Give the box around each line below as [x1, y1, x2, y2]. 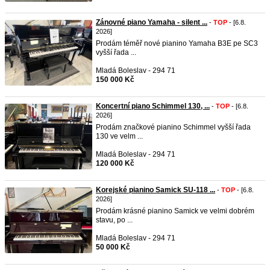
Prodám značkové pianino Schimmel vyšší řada [96, 123, 251, 131]
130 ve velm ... [96, 132, 143, 140]
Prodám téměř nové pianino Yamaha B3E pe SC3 [96, 39, 258, 48]
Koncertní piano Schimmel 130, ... [96, 102, 210, 110]
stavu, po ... [96, 216, 133, 224]
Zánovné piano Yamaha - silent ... [96, 18, 207, 27]
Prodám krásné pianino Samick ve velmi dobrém [96, 207, 254, 215]
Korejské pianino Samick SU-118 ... [96, 186, 215, 194]
